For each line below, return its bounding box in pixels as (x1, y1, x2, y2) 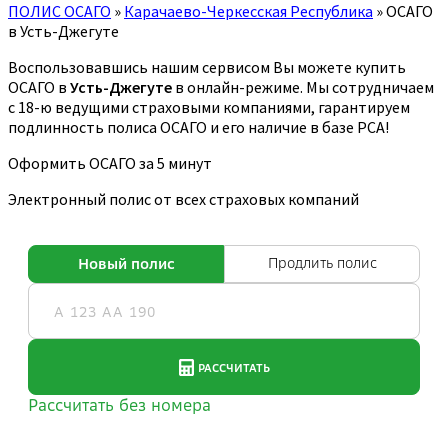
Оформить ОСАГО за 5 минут (8, 152, 212, 173)
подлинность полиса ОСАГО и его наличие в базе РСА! (8, 116, 389, 137)
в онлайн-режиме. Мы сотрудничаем (172, 76, 434, 97)
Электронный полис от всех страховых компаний (8, 188, 359, 209)
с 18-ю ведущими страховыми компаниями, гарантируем (8, 96, 410, 117)
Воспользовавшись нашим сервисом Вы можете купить (8, 56, 406, 77)
